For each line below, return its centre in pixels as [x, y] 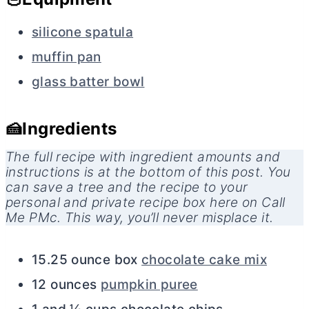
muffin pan [67, 57]
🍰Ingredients [61, 128]
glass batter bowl [88, 81]
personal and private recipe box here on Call [146, 202]
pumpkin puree [149, 284]
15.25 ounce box [87, 259]
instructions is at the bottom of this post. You [148, 172]
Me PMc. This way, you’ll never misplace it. [140, 217]
